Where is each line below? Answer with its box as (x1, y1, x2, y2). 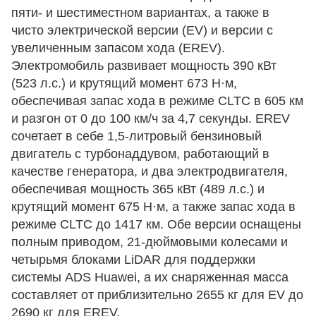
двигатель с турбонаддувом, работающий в (11, 147, 269, 162)
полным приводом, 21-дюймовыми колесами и (11, 235, 288, 250)
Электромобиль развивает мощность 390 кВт (11, 59, 276, 73)
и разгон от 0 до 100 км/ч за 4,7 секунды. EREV (11, 111, 290, 126)
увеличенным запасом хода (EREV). (11, 41, 225, 56)
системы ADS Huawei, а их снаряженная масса (11, 270, 288, 285)
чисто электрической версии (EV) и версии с (11, 23, 273, 38)
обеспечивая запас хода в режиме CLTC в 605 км (11, 94, 303, 109)
